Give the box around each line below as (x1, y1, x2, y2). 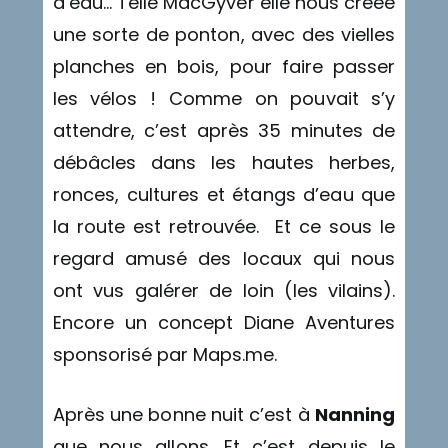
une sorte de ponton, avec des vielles (52, 21, 396, 47)
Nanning (315, 402, 396, 428)
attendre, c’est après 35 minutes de (52, 117, 396, 143)
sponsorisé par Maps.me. (52, 341, 278, 367)
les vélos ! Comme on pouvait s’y (52, 85, 396, 111)
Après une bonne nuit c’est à (52, 402, 316, 428)
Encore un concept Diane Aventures (52, 309, 396, 335)
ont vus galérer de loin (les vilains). (52, 277, 396, 303)
